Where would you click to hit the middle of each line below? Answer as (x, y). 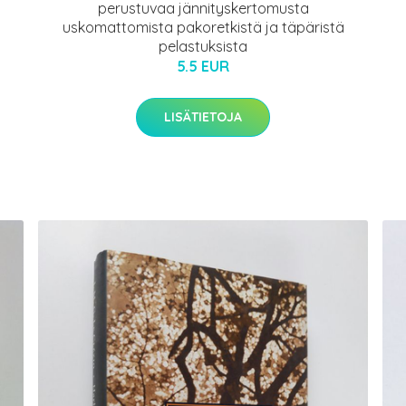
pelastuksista (203, 47)
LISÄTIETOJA (203, 117)
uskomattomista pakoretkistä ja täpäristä (203, 28)
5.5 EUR (203, 67)
